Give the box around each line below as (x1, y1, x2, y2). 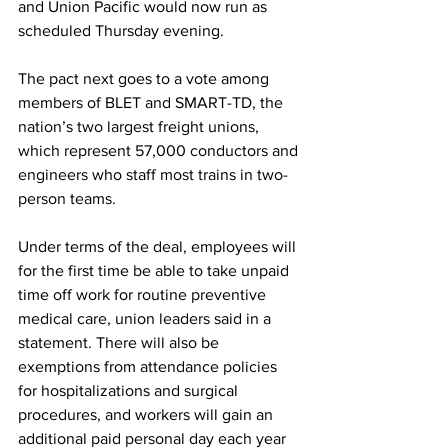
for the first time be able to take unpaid (18, 262, 293, 279)
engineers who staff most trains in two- (18, 166, 288, 183)
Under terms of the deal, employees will (18, 238, 300, 255)
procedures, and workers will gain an (18, 406, 277, 423)
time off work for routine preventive (18, 286, 270, 303)
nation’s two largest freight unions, (18, 118, 263, 135)
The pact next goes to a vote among (18, 70, 273, 87)
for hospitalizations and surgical (18, 382, 242, 399)
